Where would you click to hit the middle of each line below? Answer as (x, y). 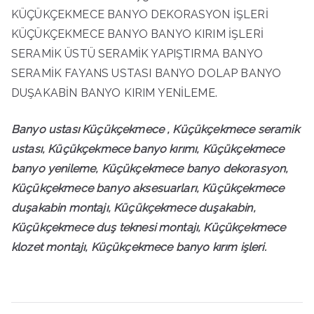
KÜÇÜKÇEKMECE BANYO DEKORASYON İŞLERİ (140, 15)
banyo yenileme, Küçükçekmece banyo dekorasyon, (150, 169)
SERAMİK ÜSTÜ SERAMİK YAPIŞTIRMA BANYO (137, 54)
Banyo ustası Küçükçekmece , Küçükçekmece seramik (155, 130)
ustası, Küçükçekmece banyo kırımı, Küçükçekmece (148, 149)
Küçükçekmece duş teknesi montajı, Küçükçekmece (149, 228)
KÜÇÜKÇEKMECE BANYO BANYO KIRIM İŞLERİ (137, 34)
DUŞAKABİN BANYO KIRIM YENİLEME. (116, 93)
